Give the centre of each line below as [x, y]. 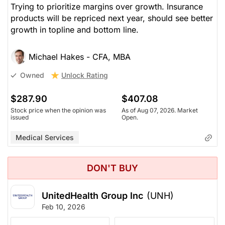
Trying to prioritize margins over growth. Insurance [107, 6]
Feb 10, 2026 [64, 206]
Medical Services [45, 137]
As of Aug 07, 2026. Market [160, 110]
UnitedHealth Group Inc [92, 195]
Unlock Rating [85, 75]
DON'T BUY [113, 168]
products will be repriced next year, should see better [112, 18]
